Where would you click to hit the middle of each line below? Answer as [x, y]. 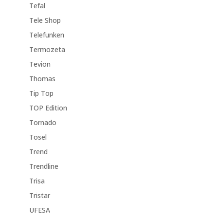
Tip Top [41, 93]
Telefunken [46, 35]
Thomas [42, 79]
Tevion [40, 64]
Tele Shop [45, 20]
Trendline [44, 166]
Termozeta [47, 50]
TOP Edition [48, 108]
